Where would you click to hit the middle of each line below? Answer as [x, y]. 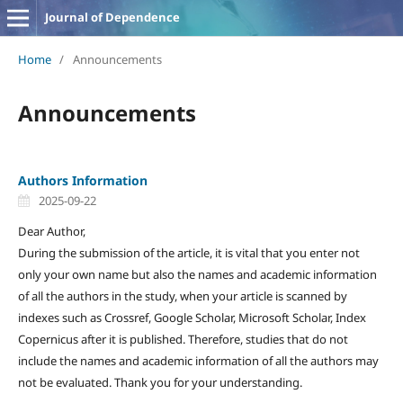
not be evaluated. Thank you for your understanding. [160, 382]
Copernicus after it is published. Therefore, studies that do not [183, 339]
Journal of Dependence [112, 17]
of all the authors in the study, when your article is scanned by [182, 296]
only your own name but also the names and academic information [197, 274]
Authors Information [82, 180]
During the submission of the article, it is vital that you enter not [188, 252]
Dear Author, [51, 231]
